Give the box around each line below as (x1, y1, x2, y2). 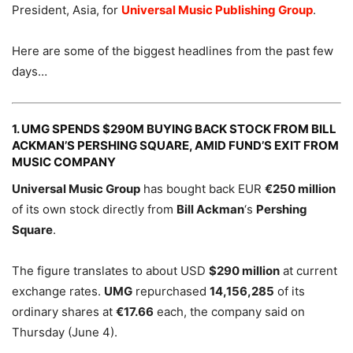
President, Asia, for (12, 2, 121, 17)
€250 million (265, 180, 336, 196)
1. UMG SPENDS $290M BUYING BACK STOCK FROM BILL (12, 121, 336, 136)
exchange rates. (12, 283, 104, 299)
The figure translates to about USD (12, 262, 209, 278)
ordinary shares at (12, 303, 116, 319)
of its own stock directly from (12, 201, 176, 217)
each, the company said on (154, 303, 305, 319)
